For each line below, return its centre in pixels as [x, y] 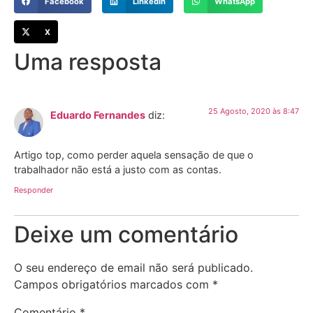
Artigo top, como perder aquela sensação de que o [134, 154]
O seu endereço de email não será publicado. [133, 268]
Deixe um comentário [126, 235]
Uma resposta [88, 62]
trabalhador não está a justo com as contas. [118, 169]
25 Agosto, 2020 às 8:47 [254, 111]
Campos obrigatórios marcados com [113, 285]
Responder [34, 190]
